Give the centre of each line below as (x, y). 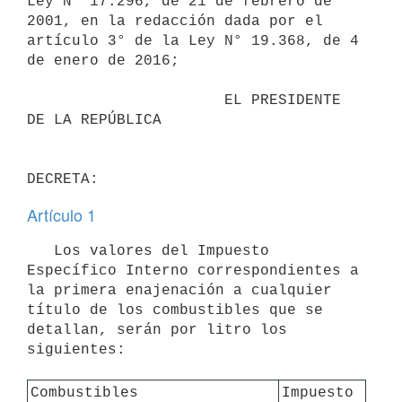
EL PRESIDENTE (126, 100)
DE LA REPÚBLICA (94, 120)
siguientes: (76, 350)
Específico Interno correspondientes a (193, 271)
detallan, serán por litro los (157, 330)
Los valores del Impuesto (40, 251)
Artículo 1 (61, 214)
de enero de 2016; (103, 61)
